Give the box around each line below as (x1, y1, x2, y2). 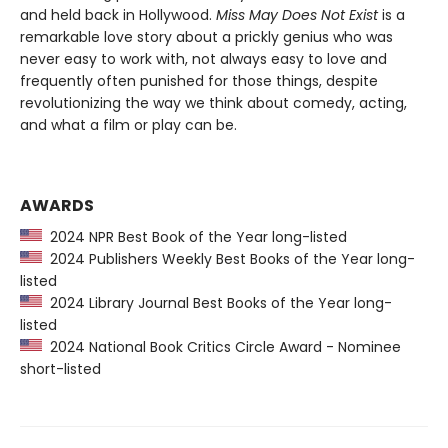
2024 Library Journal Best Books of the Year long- (42, 293, 392, 313)
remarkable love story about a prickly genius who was (20, 27, 393, 47)
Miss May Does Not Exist (212, 5, 378, 25)
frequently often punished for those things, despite (20, 71, 378, 91)
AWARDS (20, 194, 94, 217)
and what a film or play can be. (20, 115, 237, 135)
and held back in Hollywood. (20, 5, 212, 25)
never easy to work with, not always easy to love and (20, 49, 387, 69)
